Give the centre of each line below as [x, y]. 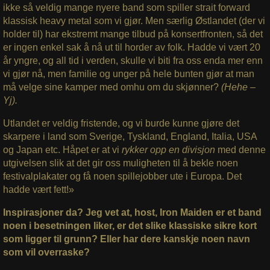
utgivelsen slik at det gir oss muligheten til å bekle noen [120, 163]
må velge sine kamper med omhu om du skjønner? [111, 87]
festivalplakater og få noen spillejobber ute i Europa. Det [122, 177]
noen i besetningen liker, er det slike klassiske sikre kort [130, 226]
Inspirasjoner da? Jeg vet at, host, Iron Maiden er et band [132, 213]
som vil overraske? [47, 253]
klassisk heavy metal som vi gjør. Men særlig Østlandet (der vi [134, 21]
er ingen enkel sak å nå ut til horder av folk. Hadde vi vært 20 [131, 48]
